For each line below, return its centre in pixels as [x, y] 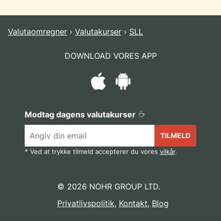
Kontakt [133, 203]
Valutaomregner [37, 31]
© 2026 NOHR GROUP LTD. [109, 186]
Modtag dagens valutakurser [81, 115]
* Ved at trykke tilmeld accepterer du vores [92, 152]
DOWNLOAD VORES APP [110, 55]
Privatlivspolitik [86, 203]
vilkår [167, 152]
